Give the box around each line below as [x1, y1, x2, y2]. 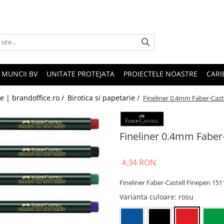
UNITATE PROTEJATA [46, 69, 114, 79]
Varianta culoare [119, 191, 174, 201]
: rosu [174, 191, 193, 201]
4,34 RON [121, 156, 156, 168]
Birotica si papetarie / [67, 93, 141, 103]
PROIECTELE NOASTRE [123, 69, 197, 79]
